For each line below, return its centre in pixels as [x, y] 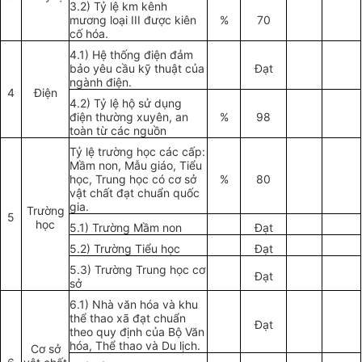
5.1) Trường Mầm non [126, 228]
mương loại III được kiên [133, 20]
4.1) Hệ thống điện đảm [132, 55]
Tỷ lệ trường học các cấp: [138, 152]
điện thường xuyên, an [129, 117]
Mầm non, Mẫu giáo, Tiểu [136, 166]
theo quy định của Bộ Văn [137, 332]
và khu [181, 305]
